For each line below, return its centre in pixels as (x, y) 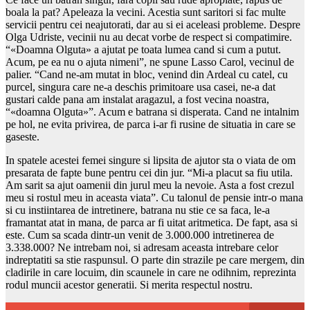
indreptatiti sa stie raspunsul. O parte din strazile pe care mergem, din (155, 259)
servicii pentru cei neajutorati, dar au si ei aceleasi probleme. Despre (153, 24)
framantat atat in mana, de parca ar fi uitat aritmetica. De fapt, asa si (152, 222)
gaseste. (22, 136)
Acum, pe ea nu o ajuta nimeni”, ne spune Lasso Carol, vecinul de (150, 62)
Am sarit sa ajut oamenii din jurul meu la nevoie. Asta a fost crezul (150, 185)
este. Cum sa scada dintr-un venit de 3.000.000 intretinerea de (140, 235)
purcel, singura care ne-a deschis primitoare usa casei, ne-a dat (140, 86)
